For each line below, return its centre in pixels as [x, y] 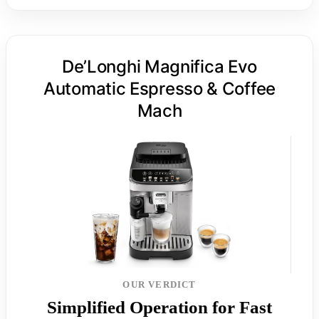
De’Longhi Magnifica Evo [159, 66]
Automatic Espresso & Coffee [159, 88]
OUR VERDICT [159, 284]
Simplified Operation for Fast [159, 307]
